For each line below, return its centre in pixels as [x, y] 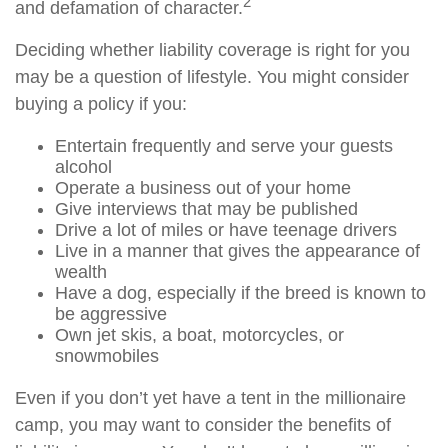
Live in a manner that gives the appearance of [237, 251]
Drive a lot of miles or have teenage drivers [226, 230]
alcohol [83, 167]
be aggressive [111, 314]
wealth [81, 272]
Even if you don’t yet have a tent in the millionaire [210, 398]
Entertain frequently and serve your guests [224, 146]
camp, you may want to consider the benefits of [203, 425]
